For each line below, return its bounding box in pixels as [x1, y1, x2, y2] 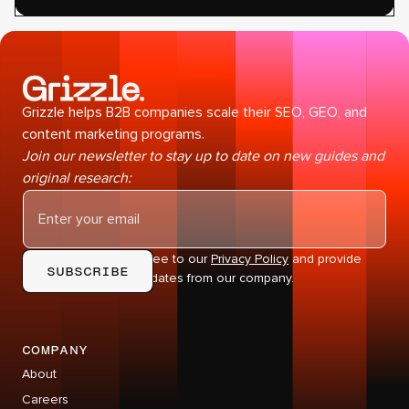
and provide [288, 251, 362, 267]
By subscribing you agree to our [22, 251, 211, 267]
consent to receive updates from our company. [22, 270, 294, 287]
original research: [22, 169, 131, 188]
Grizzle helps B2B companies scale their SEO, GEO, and [22, 103, 367, 122]
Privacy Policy [211, 251, 288, 267]
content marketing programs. [22, 125, 204, 144]
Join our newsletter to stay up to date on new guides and [22, 147, 384, 166]
